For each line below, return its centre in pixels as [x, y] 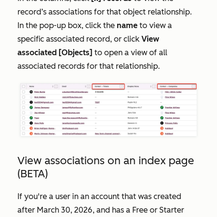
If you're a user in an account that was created [99, 196]
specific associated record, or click [79, 39]
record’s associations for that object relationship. [105, 12]
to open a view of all [130, 52]
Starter [172, 210]
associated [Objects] [55, 52]
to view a [156, 25]
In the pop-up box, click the [67, 25]
